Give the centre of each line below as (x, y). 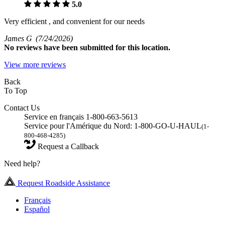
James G (20, 38)
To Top (16, 90)
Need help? (22, 163)
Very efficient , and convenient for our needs (74, 21)
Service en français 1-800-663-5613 (81, 117)
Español (37, 209)
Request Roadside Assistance (63, 183)
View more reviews (35, 64)
